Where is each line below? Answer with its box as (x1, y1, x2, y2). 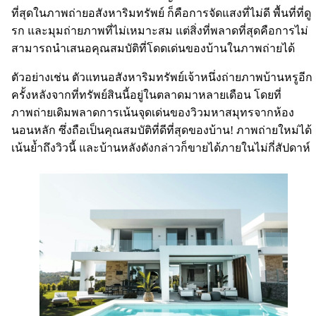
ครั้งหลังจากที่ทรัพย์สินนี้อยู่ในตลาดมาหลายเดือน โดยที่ (11, 88, 281, 101)
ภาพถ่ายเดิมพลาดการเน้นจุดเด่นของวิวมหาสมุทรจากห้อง (11, 106, 294, 119)
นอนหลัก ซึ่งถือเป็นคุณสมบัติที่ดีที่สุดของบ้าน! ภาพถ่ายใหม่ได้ (11, 123, 312, 136)
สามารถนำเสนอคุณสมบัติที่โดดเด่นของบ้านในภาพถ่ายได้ (11, 42, 295, 54)
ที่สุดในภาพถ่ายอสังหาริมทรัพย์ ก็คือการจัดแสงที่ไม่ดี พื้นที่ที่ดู (11, 6, 311, 19)
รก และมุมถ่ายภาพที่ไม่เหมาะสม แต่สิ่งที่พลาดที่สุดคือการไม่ (11, 24, 308, 37)
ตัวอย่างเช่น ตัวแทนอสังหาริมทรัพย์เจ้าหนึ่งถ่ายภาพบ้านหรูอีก (11, 71, 312, 83)
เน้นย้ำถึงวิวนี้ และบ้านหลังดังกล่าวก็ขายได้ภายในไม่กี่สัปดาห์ (11, 141, 310, 154)
